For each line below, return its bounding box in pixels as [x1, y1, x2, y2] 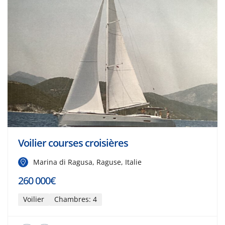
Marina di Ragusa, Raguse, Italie [33, 157, 142, 167]
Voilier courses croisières [18, 136, 128, 150]
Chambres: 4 [54, 194, 97, 204]
